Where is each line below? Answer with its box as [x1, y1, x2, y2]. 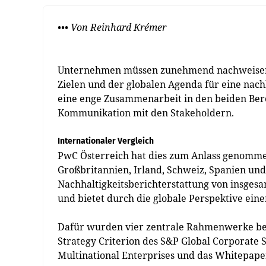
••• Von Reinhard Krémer [58, 21, 166, 34]
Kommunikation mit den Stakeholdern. [58, 106, 234, 119]
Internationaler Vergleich [58, 136, 154, 146]
